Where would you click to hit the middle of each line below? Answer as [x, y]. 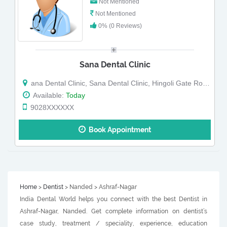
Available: [49, 96]
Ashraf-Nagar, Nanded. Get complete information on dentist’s [113, 212]
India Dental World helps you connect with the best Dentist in [113, 199]
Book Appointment [118, 130]
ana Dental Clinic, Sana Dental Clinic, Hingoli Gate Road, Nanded [116, 83]
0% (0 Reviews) [119, 26]
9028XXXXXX [51, 108]
